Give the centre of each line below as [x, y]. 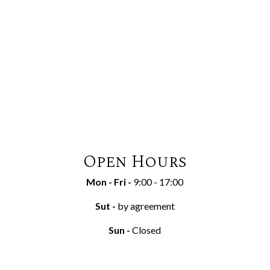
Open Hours [135, 162]
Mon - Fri [106, 182]
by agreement [146, 206]
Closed [147, 230]
